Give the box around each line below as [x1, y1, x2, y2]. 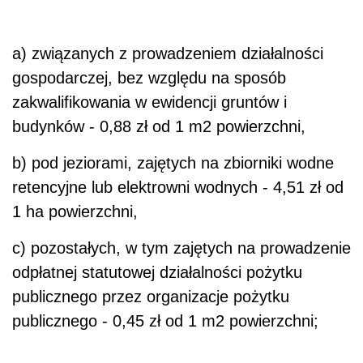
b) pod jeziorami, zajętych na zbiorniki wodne [12, 154, 334, 173]
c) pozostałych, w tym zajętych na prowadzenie [12, 239, 351, 258]
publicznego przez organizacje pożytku [12, 288, 289, 306]
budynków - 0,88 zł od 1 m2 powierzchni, [12, 117, 305, 136]
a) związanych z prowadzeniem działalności [12, 45, 323, 63]
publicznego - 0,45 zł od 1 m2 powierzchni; [12, 312, 318, 331]
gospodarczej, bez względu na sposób [12, 69, 286, 88]
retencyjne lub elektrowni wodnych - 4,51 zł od [12, 178, 344, 197]
